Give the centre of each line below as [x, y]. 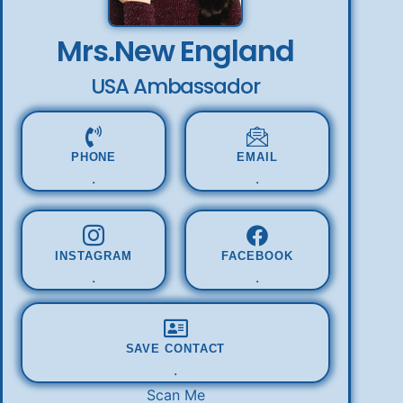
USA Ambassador [175, 87]
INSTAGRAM [94, 255]
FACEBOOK [257, 255]
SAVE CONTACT [175, 348]
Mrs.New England [175, 51]
